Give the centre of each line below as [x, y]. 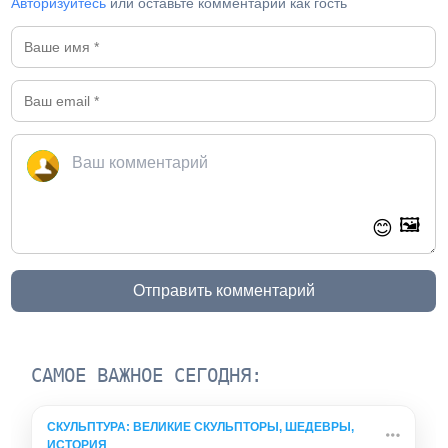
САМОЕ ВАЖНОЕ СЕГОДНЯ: [147, 376]
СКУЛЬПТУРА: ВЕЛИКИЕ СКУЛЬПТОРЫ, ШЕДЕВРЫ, [201, 427]
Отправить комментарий [223, 291]
